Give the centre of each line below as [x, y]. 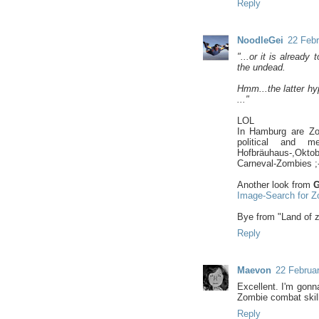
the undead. [261, 67]
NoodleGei [260, 40]
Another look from [275, 184]
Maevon [254, 270]
